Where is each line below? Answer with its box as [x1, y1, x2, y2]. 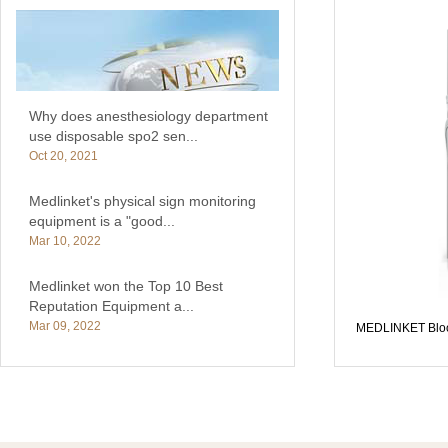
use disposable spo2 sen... [29, 128, 198, 145]
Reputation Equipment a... [29, 298, 194, 315]
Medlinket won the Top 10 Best [29, 278, 223, 295]
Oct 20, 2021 [29, 149, 98, 164]
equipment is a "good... [29, 213, 175, 230]
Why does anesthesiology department [29, 108, 268, 125]
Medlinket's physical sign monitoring [29, 193, 256, 210]
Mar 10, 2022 [29, 234, 101, 249]
